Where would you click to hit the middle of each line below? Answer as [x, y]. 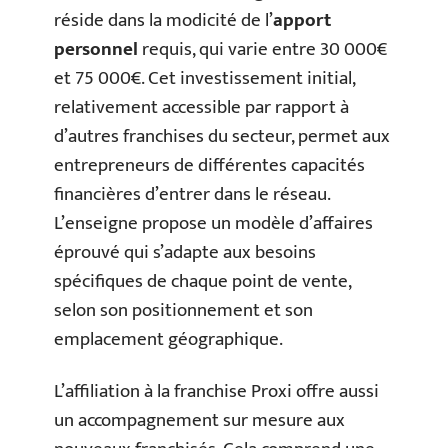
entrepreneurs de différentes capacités [209, 165]
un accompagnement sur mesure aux [199, 420]
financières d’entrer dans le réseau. [192, 194]
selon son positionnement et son [183, 310]
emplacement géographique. [168, 339]
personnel [96, 49]
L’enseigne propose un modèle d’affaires [213, 223]
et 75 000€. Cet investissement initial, [204, 78]
